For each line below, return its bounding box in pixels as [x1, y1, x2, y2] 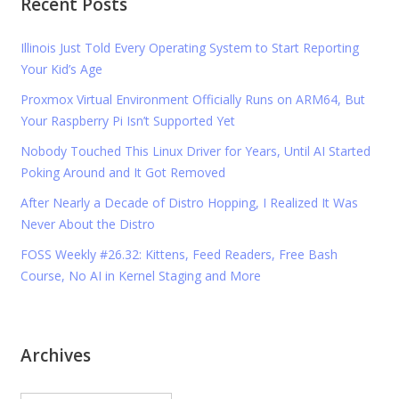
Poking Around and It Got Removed [20, 164, 225, 182]
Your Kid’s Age [20, 61, 102, 78]
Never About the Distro [20, 216, 155, 233]
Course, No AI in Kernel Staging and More [20, 267, 261, 285]
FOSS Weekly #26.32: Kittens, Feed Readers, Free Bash [20, 246, 338, 264]
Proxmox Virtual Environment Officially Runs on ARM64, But [20, 91, 365, 109]
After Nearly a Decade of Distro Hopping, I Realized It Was [20, 194, 358, 212]
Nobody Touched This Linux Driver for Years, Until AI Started [20, 142, 370, 160]
